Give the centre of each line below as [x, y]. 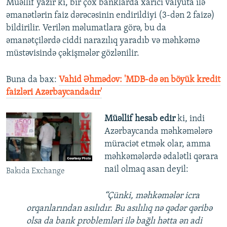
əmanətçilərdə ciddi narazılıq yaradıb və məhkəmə [103, 41]
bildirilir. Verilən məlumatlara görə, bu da [86, 28]
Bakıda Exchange [35, 172]
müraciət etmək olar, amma [157, 144]
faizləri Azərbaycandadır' [54, 93]
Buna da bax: [32, 80]
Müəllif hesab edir [141, 119]
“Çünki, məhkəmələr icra [152, 196]
